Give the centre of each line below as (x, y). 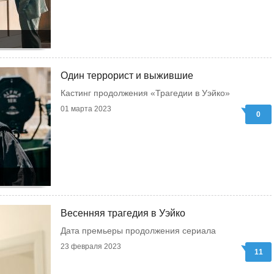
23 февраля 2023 (91, 246)
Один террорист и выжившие (127, 76)
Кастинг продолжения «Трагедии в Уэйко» (145, 93)
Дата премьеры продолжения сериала (138, 231)
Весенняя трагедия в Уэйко (123, 213)
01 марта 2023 (86, 109)
